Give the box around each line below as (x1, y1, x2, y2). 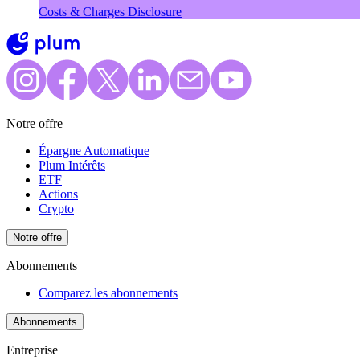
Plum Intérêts (39, 158, 105, 173)
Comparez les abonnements (39, 286, 178, 301)
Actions (39, 187, 78, 202)
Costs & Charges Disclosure (39, 5, 182, 19)
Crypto (39, 202, 74, 216)
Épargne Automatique (39, 144, 149, 158)
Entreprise (6, 343, 58, 358)
